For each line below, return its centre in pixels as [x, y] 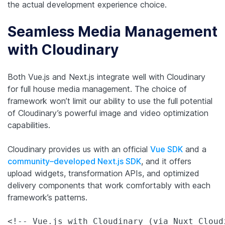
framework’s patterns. [47, 197]
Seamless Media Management [113, 32]
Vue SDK [166, 149]
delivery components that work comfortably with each [109, 185]
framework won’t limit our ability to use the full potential [110, 101]
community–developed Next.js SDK [74, 161]
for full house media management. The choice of [97, 89]
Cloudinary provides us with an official [79, 149]
